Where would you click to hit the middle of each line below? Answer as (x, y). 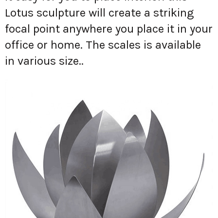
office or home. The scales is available (103, 45)
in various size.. (44, 61)
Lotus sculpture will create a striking (99, 12)
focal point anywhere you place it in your (109, 28)
